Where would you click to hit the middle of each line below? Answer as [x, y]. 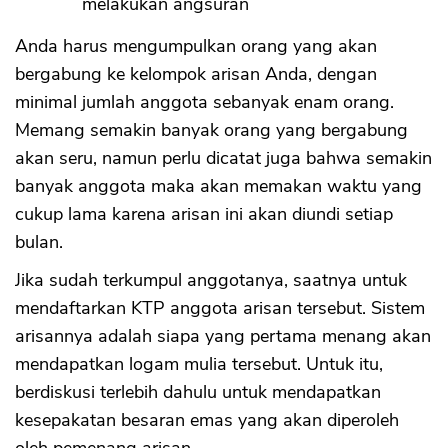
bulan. [39, 242]
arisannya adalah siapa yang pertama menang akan [223, 336]
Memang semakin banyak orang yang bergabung [211, 130]
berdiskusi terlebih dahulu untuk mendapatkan [198, 392]
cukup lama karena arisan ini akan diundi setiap [204, 214]
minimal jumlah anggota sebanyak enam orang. [204, 102]
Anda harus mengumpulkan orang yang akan [196, 46]
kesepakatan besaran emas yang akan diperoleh [207, 420]
